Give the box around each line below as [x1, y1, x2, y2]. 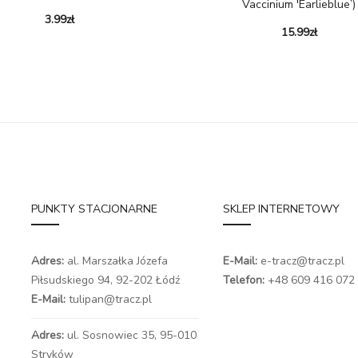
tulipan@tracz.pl [69, 291, 152, 307]
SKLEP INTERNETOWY [223, 201, 340, 217]
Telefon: [223, 272, 265, 288]
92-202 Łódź [116, 272, 180, 288]
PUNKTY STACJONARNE [31, 201, 157, 217]
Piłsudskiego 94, [31, 272, 116, 288]
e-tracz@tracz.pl [261, 253, 344, 268]
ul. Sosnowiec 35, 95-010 [64, 327, 197, 343]
